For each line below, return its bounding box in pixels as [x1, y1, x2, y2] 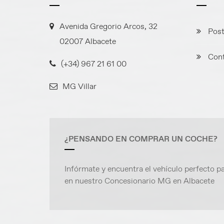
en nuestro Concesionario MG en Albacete [64, 175, 214, 186]
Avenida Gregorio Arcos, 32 [59, 21, 157, 32]
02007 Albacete [59, 36, 116, 47]
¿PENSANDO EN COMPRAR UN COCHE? [64, 133, 217, 144]
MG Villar [62, 81, 96, 92]
